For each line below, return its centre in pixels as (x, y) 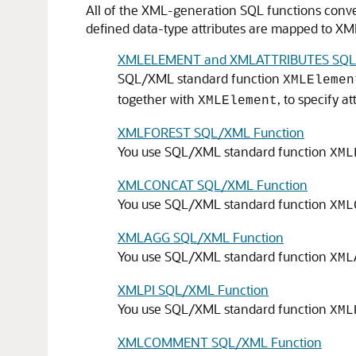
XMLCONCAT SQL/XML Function (213, 185)
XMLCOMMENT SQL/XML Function (220, 342)
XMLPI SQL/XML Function (193, 290)
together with (158, 99)
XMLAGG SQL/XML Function (201, 237)
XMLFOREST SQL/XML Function (211, 132)
